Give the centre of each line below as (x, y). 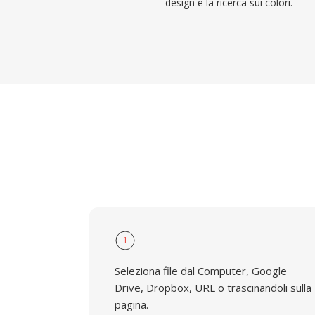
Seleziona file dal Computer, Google (201, 271)
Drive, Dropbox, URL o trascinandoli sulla (213, 288)
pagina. (131, 304)
